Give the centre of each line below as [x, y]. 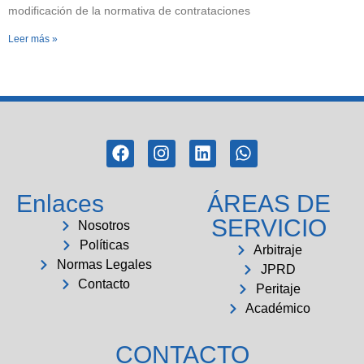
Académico [278, 308]
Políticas [104, 245]
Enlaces [60, 203]
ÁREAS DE [269, 203]
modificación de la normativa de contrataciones [129, 11]
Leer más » [33, 39]
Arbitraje [278, 249]
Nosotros [104, 225]
